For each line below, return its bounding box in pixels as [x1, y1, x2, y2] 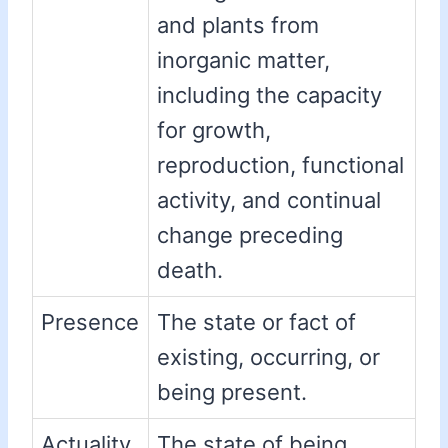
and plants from [157, 12, 319, 39]
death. [157, 257, 223, 284]
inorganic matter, [157, 47, 330, 74]
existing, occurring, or [157, 344, 380, 371]
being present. [157, 379, 307, 406]
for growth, [157, 117, 271, 144]
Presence [41, 309, 139, 336]
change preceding [157, 222, 343, 249]
